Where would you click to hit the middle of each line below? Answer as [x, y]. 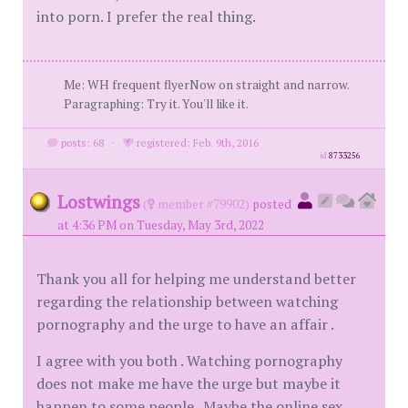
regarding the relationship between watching [187, 301]
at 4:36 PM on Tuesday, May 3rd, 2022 [161, 224]
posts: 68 [81, 142]
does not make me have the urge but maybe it [189, 383]
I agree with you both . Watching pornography [189, 360]
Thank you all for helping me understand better [196, 278]
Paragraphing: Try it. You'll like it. [156, 103]
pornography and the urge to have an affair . [185, 324]
